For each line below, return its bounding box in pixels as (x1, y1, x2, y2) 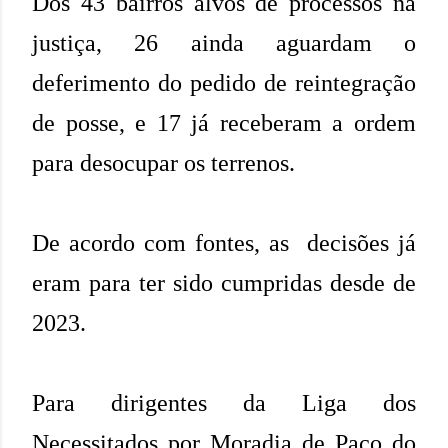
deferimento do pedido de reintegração (32, 70, 416, 97)
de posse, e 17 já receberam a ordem (32, 110, 416, 137)
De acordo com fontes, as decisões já (32, 230, 416, 257)
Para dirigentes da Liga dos (32, 390, 416, 417)
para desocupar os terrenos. (32, 150, 295, 177)
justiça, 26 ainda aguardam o (32, 30, 416, 57)
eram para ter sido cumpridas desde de (32, 270, 416, 297)
